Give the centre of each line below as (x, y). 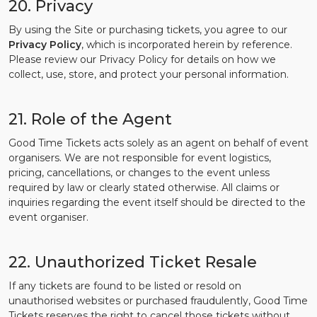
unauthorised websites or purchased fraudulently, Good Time (158, 301)
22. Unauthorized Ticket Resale (133, 262)
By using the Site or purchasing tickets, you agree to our (148, 30)
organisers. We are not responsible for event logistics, (140, 158)
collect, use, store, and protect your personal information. (149, 74)
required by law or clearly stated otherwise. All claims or (144, 188)
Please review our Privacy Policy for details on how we (142, 59)
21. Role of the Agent (90, 119)
